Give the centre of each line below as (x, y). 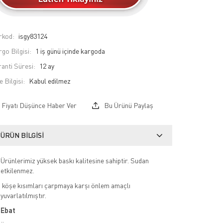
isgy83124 (32, 36)
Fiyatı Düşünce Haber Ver (39, 105)
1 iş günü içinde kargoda (70, 51)
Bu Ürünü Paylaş (128, 105)
